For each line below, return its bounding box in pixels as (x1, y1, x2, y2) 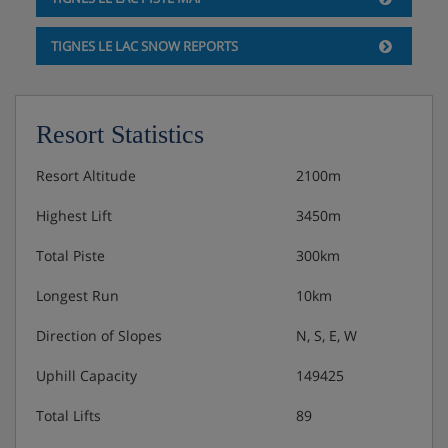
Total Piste (36, 245, 105, 265)
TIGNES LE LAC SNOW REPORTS (50, 36, 238, 55)
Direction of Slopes (36, 325, 162, 345)
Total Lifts (36, 405, 101, 425)
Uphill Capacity (36, 365, 137, 385)
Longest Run (36, 285, 119, 305)
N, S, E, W (296, 325, 357, 345)
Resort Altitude (36, 165, 136, 185)
